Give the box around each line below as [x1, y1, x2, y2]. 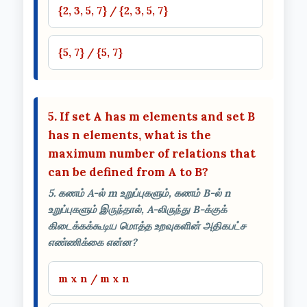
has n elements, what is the [48, 127, 211, 143]
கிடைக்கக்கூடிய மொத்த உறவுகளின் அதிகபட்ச [48, 219, 246, 232]
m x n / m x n [58, 271, 130, 285]
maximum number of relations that [48, 145, 256, 161]
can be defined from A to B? [48, 164, 208, 180]
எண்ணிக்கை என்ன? [48, 235, 137, 249]
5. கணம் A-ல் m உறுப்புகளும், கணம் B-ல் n [48, 186, 231, 199]
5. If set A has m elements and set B [48, 108, 255, 124]
